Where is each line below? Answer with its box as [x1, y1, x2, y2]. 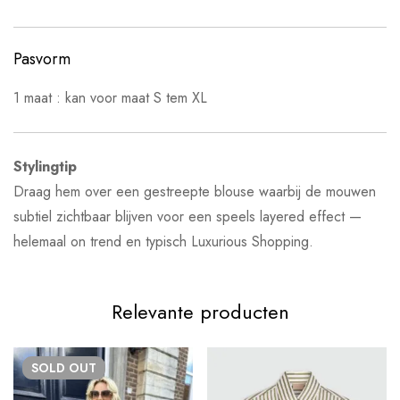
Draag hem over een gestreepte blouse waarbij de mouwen [13, 180, 376, 202]
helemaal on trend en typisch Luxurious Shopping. [13, 230, 313, 252]
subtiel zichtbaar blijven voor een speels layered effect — [13, 205, 362, 227]
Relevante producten [111, 296, 289, 326]
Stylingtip [13, 155, 77, 177]
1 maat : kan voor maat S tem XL [13, 87, 207, 108]
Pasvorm [13, 46, 71, 71]
